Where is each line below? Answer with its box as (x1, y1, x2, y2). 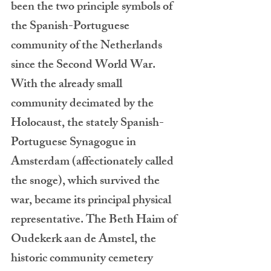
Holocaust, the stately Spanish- (11, 113, 164, 134)
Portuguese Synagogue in (11, 132, 139, 154)
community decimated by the (11, 94, 156, 115)
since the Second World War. (11, 55, 160, 76)
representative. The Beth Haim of (11, 210, 179, 231)
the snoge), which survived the (11, 171, 162, 192)
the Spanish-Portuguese (11, 16, 132, 38)
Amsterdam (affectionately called (11, 152, 176, 173)
